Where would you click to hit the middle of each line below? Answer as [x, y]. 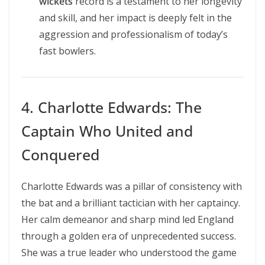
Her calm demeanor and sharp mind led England [127, 219]
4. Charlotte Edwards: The [112, 107]
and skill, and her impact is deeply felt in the [135, 18]
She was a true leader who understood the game [129, 253]
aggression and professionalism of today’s [133, 34]
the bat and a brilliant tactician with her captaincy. [131, 203]
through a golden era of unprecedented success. [129, 236]
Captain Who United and [107, 131]
